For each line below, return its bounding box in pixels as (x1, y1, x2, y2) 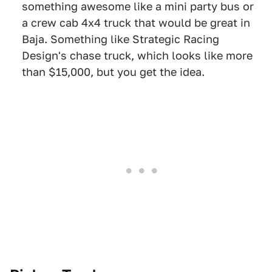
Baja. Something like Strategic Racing (22, 33, 219, 46)
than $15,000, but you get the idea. (22, 66, 205, 78)
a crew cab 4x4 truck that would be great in (22, 16, 250, 29)
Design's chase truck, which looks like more (22, 49, 253, 62)
